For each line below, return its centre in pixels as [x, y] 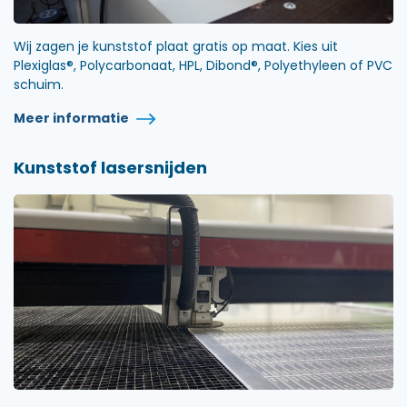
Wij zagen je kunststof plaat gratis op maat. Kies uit [176, 46]
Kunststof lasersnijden [110, 167]
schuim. [39, 84]
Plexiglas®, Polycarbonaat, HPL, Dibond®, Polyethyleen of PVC [203, 65]
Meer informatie [73, 118]
